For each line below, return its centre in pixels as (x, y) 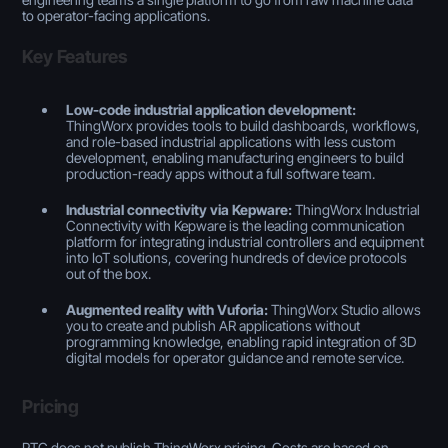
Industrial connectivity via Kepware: (179, 209)
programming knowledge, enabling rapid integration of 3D (241, 341)
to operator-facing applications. (116, 15)
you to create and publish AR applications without (213, 325)
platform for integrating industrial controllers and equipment (245, 241)
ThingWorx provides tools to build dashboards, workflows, (243, 125)
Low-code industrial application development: (211, 109)
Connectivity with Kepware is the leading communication (236, 225)
